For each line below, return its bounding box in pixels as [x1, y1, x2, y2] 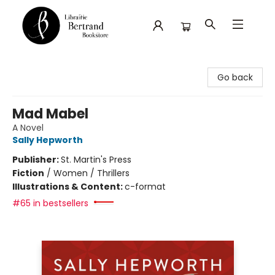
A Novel [12, 122, 44, 134]
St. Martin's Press [61, 153, 131, 166]
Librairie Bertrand [9, 58, 80, 70]
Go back [217, 71, 253, 83]
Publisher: [12, 153, 61, 166]
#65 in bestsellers [12, 197, 88, 209]
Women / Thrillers [53, 167, 130, 179]
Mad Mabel [12, 104, 88, 123]
